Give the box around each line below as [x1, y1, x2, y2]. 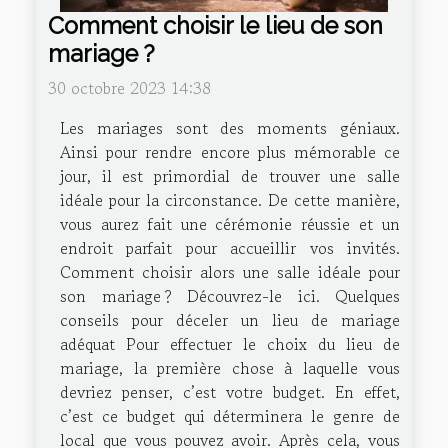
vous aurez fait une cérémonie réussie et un [60, 211, 400, 236]
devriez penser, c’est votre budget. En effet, [60, 379, 400, 404]
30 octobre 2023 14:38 [48, 75, 211, 100]
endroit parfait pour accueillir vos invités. [60, 235, 400, 260]
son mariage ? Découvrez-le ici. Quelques [60, 283, 400, 308]
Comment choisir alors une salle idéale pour [60, 259, 400, 284]
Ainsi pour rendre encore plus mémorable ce [60, 139, 400, 164]
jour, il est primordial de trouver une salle [60, 163, 400, 188]
